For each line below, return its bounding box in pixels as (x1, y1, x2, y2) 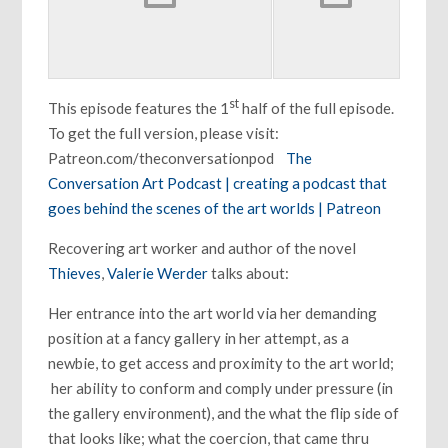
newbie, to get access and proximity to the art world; (48, 354, 395, 373)
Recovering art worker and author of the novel (48, 239, 357, 258)
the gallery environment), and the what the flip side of (48, 404, 400, 423)
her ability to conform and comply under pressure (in (48, 379, 394, 398)
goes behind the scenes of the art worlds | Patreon (48, 199, 382, 218)
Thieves (48, 264, 102, 283)
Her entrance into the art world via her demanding (48, 304, 378, 323)
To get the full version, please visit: (48, 124, 280, 143)
